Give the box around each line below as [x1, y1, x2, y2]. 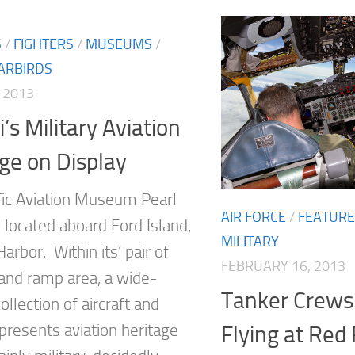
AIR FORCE [221, 208, 286, 227]
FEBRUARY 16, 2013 [221, 258, 345, 276]
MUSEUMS [86, 36, 152, 54]
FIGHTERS [13, 36, 74, 54]
